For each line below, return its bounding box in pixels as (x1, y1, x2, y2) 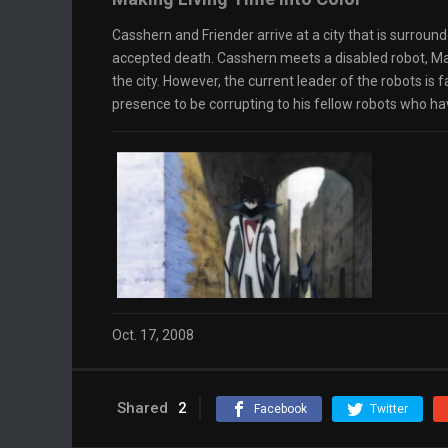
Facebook (254, 401, 307, 416)
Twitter (370, 401, 408, 416)
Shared (117, 398, 168, 417)
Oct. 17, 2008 (112, 327, 194, 344)
